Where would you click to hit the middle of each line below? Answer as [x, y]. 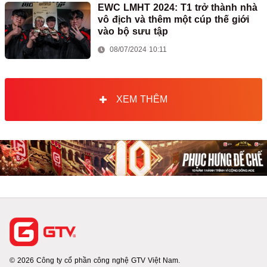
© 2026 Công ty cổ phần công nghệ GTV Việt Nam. [95, 261]
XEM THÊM [142, 100]
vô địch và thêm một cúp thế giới [173, 20]
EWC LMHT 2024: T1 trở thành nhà [178, 8]
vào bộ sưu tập [133, 32]
